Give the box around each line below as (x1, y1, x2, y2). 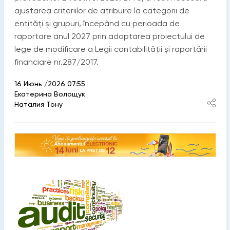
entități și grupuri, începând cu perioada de (14, 18, 180, 29)
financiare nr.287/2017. (14, 57, 99, 67)
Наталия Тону (14, 100, 63, 109)
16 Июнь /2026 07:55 (14, 80, 85, 88)
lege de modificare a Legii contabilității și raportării (14, 44, 207, 54)
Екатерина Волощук (14, 90, 85, 99)
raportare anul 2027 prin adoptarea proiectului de (14, 31, 205, 42)
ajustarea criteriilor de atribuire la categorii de (14, 6, 189, 16)
